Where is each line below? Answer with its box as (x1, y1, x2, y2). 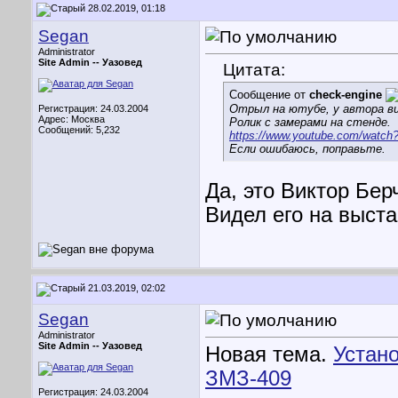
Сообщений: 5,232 (38, 124, 120, 135)
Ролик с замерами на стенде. (229, 115, 391, 130)
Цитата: (223, 60, 285, 80)
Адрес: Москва (38, 114, 105, 124)
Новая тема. (205, 343, 333, 367)
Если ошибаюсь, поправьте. (229, 142, 386, 156)
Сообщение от (229, 88, 309, 102)
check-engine (309, 88, 382, 102)
